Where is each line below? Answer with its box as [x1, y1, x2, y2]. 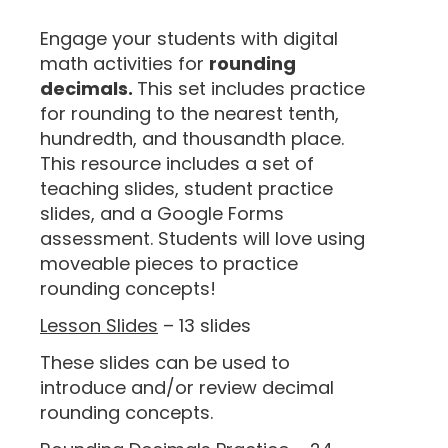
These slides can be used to [40, 349, 290, 375]
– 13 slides [158, 312, 251, 338]
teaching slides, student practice [40, 175, 333, 201]
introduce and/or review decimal [40, 374, 334, 400]
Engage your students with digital [40, 25, 338, 51]
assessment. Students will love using [40, 225, 365, 251]
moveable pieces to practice [40, 250, 298, 276]
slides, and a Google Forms [40, 200, 284, 226]
